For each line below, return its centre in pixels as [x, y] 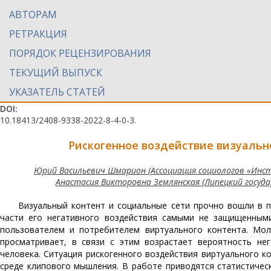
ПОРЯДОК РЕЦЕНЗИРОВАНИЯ [80, 53]
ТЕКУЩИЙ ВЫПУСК [56, 73]
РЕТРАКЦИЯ [38, 34]
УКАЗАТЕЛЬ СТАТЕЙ [57, 92]
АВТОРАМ [33, 15]
